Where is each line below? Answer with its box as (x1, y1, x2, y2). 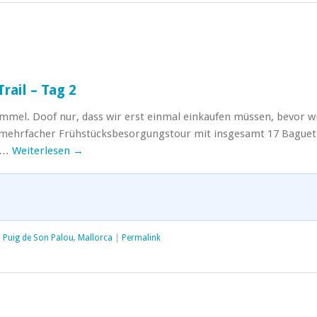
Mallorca (78, 233, 113, 243)
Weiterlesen (12, 144, 73, 157)
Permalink (122, 233, 161, 243)
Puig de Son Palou (3, 233, 74, 243)
